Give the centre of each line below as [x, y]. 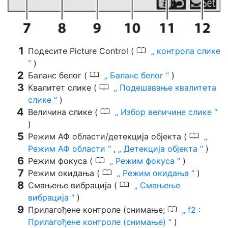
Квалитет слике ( [64, 87]
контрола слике [187, 51]
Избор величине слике [166, 112]
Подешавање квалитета [167, 87]
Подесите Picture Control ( [82, 51]
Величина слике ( [64, 112]
